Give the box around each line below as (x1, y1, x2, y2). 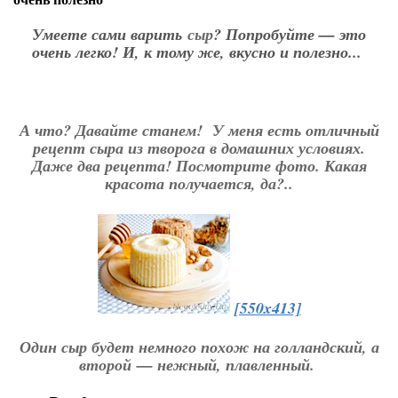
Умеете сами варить (32, 23, 187, 45)
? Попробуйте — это (213, 23, 366, 45)
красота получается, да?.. (105, 172, 293, 195)
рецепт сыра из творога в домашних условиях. (33, 137, 365, 159)
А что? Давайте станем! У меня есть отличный (19, 119, 379, 141)
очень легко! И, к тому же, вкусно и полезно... (31, 41, 367, 63)
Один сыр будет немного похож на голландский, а (19, 336, 379, 358)
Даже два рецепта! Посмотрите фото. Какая (31, 155, 367, 177)
